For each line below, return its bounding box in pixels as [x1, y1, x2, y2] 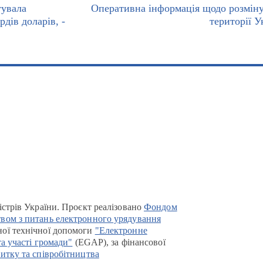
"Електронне [95, 225, 147, 235]
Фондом [144, 202, 177, 212]
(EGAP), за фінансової [72, 237, 166, 247]
